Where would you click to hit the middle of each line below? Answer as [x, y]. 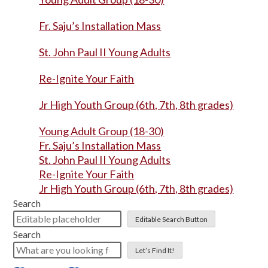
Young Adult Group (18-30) [102, 131]
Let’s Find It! [155, 250]
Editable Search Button [172, 219]
